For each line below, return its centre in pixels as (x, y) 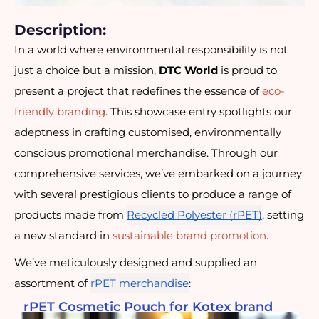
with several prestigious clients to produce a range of (153, 195)
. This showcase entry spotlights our (199, 112)
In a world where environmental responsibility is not (151, 50)
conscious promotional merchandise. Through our (146, 153)
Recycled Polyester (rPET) (194, 215)
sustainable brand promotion (189, 236)
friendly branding (60, 112)
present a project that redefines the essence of (138, 91)
